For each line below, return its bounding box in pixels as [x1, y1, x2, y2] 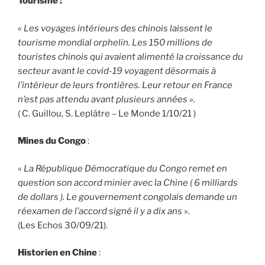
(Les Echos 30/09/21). [18, 219, 108, 231]
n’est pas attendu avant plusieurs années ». [18, 93, 199, 105]
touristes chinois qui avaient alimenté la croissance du [18, 51, 243, 62]
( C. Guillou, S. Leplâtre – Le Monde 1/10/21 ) [18, 108, 196, 119]
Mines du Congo [18, 135, 86, 147]
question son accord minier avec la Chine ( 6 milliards [18, 177, 238, 188]
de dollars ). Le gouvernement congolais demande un [18, 191, 237, 202]
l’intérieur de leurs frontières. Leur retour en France [18, 79, 232, 91]
